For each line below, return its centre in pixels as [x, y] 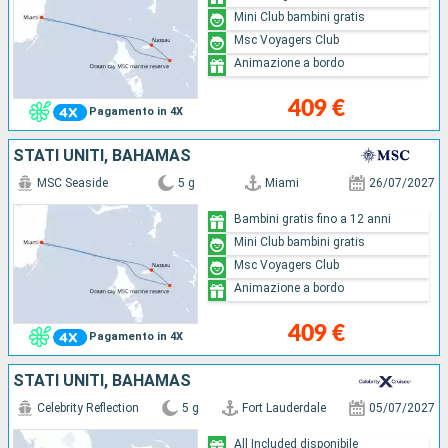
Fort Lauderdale [284, 408]
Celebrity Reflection [88, 408]
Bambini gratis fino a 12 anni [313, 218]
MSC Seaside [72, 183]
